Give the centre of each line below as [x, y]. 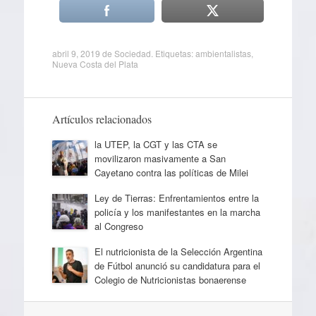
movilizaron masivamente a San [160, 159]
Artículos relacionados [102, 119]
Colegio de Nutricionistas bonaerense [170, 280]
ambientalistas [223, 54]
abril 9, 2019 [76, 54]
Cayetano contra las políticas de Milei [171, 173]
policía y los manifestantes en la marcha [177, 212]
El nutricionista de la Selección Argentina [178, 252]
